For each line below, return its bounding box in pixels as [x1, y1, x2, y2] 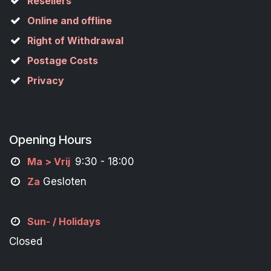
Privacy [27, 74, 64, 87]
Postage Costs [27, 54, 98, 67]
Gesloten [39, 175, 87, 188]
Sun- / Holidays [27, 215, 100, 227]
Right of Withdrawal [27, 34, 123, 47]
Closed [9, 235, 42, 247]
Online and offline [27, 15, 112, 27]
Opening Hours [9, 132, 92, 147]
